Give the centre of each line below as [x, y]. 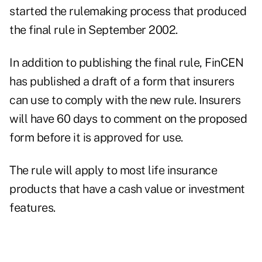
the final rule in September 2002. [94, 30]
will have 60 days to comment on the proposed [128, 119]
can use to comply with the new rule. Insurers [125, 100]
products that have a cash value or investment [127, 189]
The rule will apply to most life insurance [113, 170]
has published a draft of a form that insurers [122, 82]
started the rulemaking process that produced [128, 11]
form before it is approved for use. [96, 138]
